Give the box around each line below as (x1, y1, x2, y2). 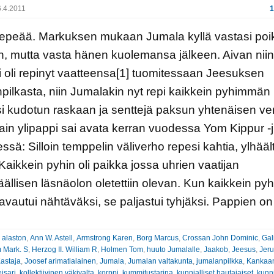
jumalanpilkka (196, 256, 243, 265)
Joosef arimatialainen (24, 256, 96, 265)
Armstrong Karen (76, 233, 133, 242)
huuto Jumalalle (146, 245, 200, 254)
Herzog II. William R (31, 245, 97, 254)
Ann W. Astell (29, 233, 73, 242)
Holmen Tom (100, 245, 143, 254)
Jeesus (231, 245, 256, 254)
